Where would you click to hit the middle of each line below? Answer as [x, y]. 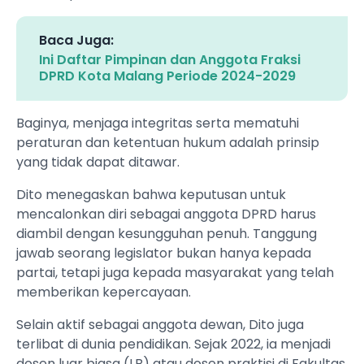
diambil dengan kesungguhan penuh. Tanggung [167, 234]
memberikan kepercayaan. [104, 292]
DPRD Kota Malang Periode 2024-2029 [167, 76]
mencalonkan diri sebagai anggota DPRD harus [166, 214]
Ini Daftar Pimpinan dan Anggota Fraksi [170, 60]
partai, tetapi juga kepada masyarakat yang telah [175, 273]
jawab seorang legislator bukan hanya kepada [164, 253]
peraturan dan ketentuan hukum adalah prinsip [168, 143]
